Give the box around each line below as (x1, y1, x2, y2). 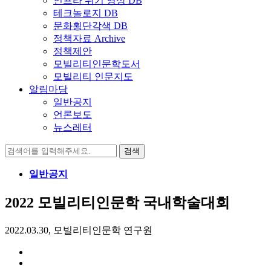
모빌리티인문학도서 (53, 59, 140, 70)
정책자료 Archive (53, 33, 125, 44)
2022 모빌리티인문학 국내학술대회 (5, 195, 230, 211)
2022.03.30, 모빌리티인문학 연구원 (5, 224, 152, 235)
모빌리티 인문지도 (53, 71, 133, 82)
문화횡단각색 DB (53, 21, 128, 31)
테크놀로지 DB (53, 8, 118, 19)
